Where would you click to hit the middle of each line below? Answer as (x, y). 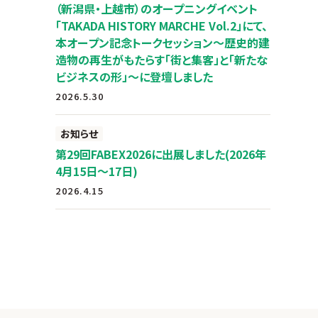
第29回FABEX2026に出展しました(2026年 (161, 154)
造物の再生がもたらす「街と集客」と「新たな (162, 60)
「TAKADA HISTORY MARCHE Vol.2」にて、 (162, 26)
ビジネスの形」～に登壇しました (135, 77)
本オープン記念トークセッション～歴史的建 (163, 43)
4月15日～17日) (97, 171)
